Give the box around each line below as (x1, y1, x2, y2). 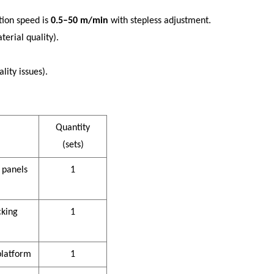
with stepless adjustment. (108, 16, 211, 26)
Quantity (56, 123, 90, 133)
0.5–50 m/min (51, 16, 108, 26)
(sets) (62, 140, 84, 150)
